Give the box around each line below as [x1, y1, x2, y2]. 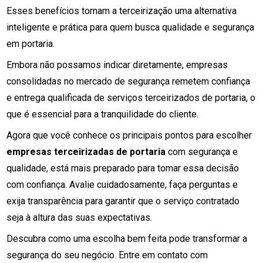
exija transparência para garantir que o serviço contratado [6, 195, 240, 207]
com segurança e [166, 146, 238, 157]
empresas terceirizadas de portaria [6, 146, 166, 157]
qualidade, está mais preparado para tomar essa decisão [6, 163, 240, 174]
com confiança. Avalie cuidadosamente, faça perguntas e [6, 179, 238, 190]
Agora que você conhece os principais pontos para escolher [6, 130, 252, 141]
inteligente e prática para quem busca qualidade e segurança [6, 22, 255, 33]
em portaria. [6, 38, 55, 49]
